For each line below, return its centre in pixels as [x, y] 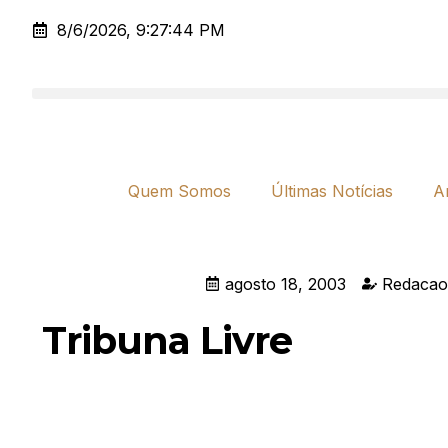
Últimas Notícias [332, 190]
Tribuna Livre [167, 340]
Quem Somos [179, 190]
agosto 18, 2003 [285, 283]
